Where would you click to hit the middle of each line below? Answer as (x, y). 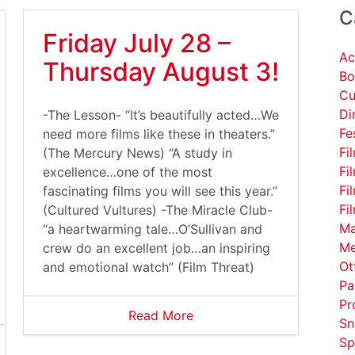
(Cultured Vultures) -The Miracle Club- (158, 210)
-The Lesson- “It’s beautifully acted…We (161, 115)
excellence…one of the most (128, 172)
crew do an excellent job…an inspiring (157, 248)
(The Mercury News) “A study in (137, 153)
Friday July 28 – (137, 43)
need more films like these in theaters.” (159, 134)
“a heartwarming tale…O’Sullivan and (153, 229)
